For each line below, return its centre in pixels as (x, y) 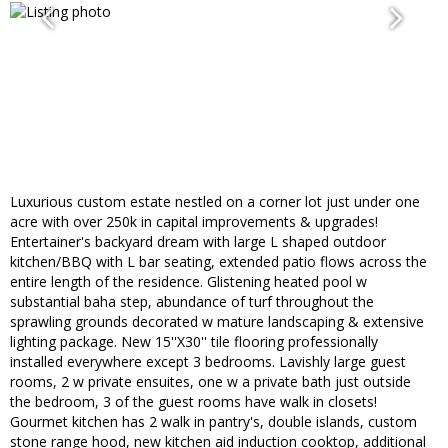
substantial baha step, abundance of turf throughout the (192, 302)
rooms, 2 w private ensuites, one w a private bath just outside (210, 382)
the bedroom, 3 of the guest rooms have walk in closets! (193, 402)
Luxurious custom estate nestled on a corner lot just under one (215, 202)
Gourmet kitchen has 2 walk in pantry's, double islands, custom (213, 422)
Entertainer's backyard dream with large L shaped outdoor (198, 242)
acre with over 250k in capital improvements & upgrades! (194, 222)
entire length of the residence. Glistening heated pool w (188, 282)
